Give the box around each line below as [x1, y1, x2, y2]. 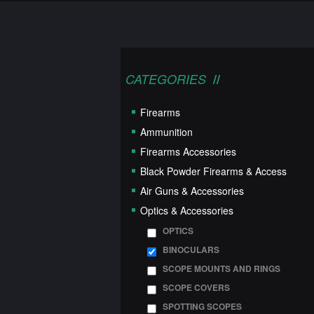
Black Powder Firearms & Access [140, 164, 287, 179]
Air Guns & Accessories [140, 184, 244, 198]
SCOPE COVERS [163, 281, 230, 294]
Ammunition [140, 125, 193, 139]
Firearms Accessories [140, 144, 236, 159]
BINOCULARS [163, 243, 219, 257]
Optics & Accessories [140, 203, 233, 218]
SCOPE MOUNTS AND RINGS [163, 262, 280, 275]
